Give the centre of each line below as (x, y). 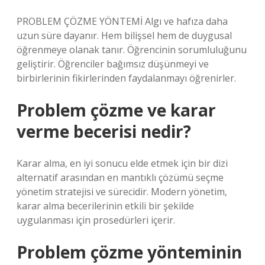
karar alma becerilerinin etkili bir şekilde (105, 206)
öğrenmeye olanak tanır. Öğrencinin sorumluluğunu (132, 50)
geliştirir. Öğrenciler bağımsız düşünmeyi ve (113, 64)
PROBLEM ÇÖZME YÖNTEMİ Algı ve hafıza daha (122, 21)
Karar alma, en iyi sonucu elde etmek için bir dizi (122, 163)
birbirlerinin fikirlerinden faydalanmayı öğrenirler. (126, 78)
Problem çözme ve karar (116, 110)
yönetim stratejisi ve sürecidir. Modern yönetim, (122, 192)
